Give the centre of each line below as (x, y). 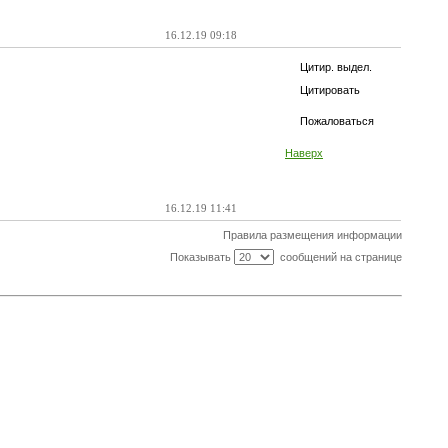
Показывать (201, 257)
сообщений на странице (337, 257)
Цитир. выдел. (336, 67)
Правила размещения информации (312, 235)
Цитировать (330, 90)
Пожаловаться (337, 121)
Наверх (304, 153)
